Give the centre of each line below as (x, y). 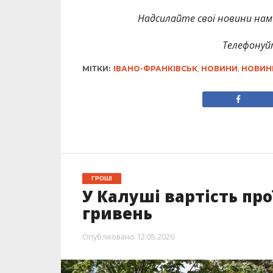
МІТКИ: (96, 68)
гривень (119, 213)
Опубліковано (108, 236)
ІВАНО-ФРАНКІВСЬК (155, 68)
